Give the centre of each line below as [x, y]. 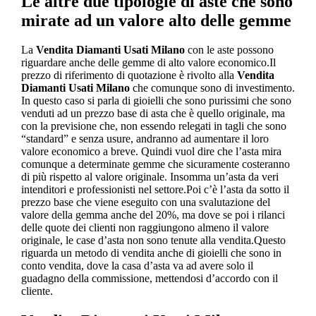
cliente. [37, 291]
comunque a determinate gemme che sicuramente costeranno [155, 164]
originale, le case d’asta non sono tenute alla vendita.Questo [153, 241]
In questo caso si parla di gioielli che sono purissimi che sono [156, 101]
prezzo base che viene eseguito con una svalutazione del [145, 202]
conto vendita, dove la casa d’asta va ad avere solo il [137, 266]
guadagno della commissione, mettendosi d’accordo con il [149, 279]
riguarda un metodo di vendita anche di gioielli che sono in [151, 253]
